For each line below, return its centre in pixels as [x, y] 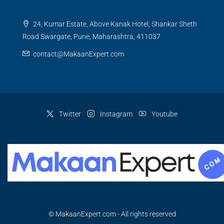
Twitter [69, 114]
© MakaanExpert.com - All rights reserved [112, 214]
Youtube [164, 114]
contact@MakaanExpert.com [78, 54]
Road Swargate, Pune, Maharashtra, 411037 [91, 36]
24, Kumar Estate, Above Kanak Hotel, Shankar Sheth [114, 24]
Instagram [115, 114]
